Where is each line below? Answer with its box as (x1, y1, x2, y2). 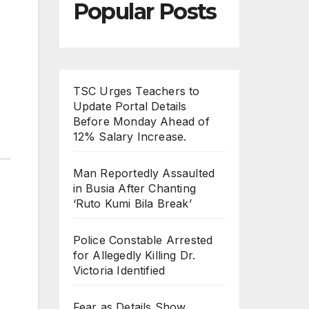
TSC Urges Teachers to (72, 84, 200, 99)
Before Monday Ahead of (72, 114, 210, 129)
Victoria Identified (72, 263, 166, 278)
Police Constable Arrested (72, 233, 213, 248)
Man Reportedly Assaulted (72, 166, 215, 181)
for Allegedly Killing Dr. (72, 248, 196, 263)
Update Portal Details (72, 99, 187, 114)
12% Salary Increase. (72, 130, 187, 144)
